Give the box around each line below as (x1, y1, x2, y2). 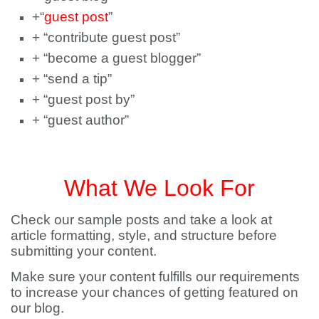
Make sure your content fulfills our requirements (11, 268, 300, 284)
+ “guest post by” (32, 92, 135, 108)
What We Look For (64, 175, 255, 202)
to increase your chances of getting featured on (11, 284, 298, 300)
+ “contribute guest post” (32, 30, 180, 46)
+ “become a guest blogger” (32, 51, 201, 66)
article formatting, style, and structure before (11, 227, 277, 243)
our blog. (11, 300, 64, 315)
